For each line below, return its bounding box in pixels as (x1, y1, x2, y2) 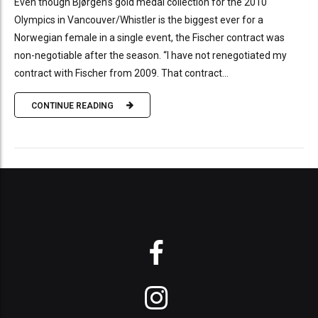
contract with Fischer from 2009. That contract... (14, 67, 229, 79)
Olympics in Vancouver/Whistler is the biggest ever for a (14, 14, 263, 26)
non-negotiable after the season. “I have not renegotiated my (14, 50, 287, 62)
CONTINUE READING (31, 100, 114, 111)
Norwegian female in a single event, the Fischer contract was (14, 32, 285, 44)
